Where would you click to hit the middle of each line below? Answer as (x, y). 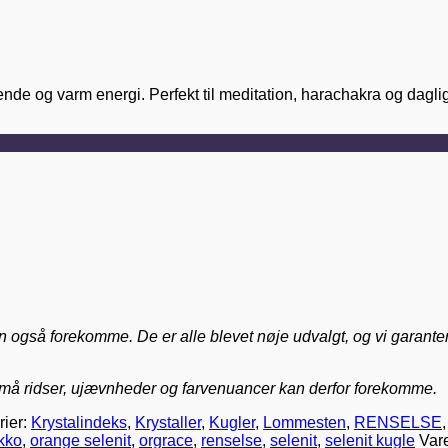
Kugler (232, 422)
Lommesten (304, 422)
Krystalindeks (79, 422)
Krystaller (168, 422)
